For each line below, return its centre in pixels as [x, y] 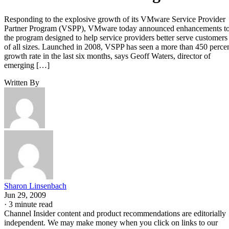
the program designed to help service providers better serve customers [116, 37]
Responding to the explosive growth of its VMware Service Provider [115, 19]
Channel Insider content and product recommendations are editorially [115, 213]
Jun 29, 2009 [25, 195]
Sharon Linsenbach [35, 186]
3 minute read [31, 204]
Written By [22, 82]
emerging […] [27, 65]
